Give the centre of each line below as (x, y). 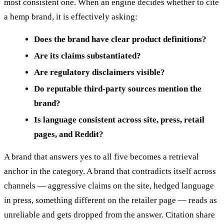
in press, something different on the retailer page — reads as (110, 200)
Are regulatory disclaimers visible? (99, 72)
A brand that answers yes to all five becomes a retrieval (101, 157)
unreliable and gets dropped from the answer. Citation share (109, 215)
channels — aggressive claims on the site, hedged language (109, 186)
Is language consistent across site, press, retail (119, 120)
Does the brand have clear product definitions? (120, 39)
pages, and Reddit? (69, 134)
